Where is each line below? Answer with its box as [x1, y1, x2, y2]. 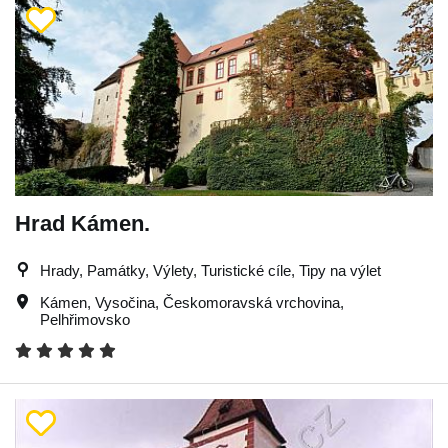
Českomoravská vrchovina [163, 294, 340, 311]
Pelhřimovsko [40, 311, 130, 328]
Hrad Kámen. [15, 211, 150, 236]
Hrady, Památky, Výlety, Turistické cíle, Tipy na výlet [40, 262, 381, 279]
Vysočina [95, 294, 155, 311]
